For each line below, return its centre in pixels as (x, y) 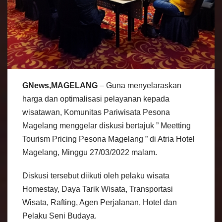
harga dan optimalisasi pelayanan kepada (96, 99)
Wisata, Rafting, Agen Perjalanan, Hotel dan (100, 203)
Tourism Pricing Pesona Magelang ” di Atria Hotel (109, 139)
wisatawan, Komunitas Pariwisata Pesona (96, 112)
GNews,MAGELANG (60, 86)
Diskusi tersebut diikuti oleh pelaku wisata (96, 176)
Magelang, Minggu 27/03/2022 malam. (90, 153)
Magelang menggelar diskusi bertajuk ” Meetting (107, 126)
